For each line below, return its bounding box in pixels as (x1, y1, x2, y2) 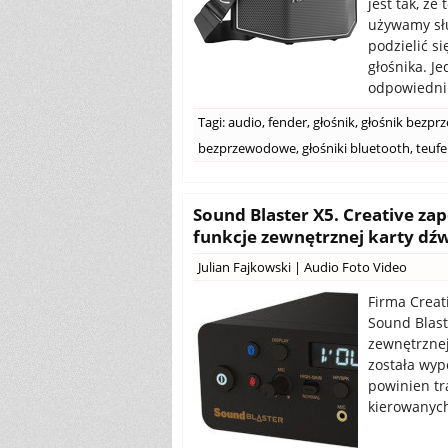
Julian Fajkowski (198, 258, 291, 276)
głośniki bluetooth (302, 139, 410, 157)
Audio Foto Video (304, 258, 407, 276)
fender (268, 113, 307, 131)
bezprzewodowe (198, 139, 296, 157)
